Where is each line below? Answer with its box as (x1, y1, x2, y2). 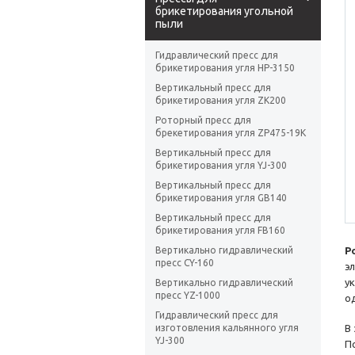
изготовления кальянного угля (155, 323, 299, 334)
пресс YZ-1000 (155, 290, 220, 301)
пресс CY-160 (155, 258, 214, 269)
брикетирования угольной (155, 5, 293, 18)
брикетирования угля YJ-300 (155, 160, 287, 171)
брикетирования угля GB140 (155, 193, 287, 204)
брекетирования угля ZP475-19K (155, 128, 306, 139)
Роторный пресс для (155, 115, 251, 126)
